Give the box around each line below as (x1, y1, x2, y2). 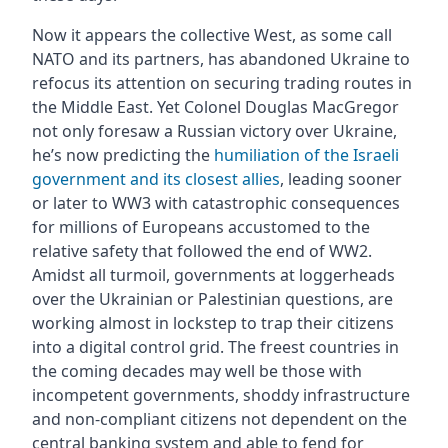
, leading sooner (279, 167, 402, 190)
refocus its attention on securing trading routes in (31, 71, 412, 94)
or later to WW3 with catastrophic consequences (31, 191, 400, 214)
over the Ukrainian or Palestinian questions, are (31, 287, 393, 310)
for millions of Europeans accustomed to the (31, 215, 370, 238)
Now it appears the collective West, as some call (31, 23, 392, 46)
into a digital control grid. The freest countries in (31, 335, 399, 358)
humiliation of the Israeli (213, 143, 399, 166)
